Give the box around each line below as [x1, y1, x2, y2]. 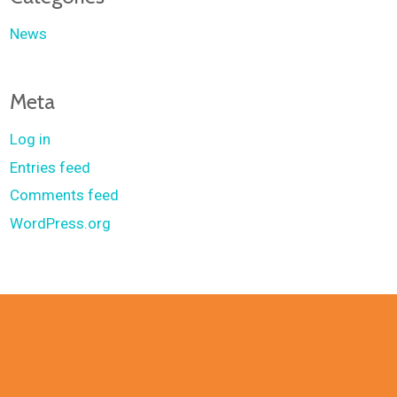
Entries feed [10, 158, 91, 176]
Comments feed [10, 186, 120, 204]
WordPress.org [10, 214, 112, 232]
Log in [10, 130, 51, 148]
